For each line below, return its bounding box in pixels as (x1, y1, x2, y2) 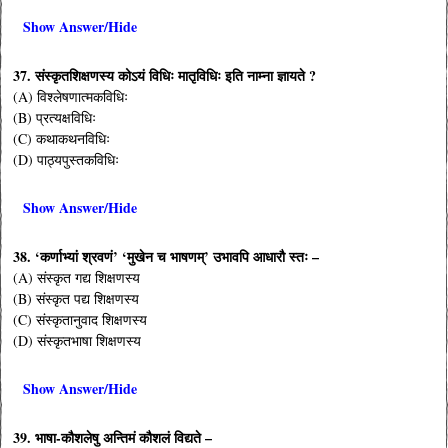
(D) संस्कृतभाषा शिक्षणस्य (13, 331, 142, 351)
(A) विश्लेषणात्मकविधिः (13, 87, 129, 107)
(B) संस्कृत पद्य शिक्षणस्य (13, 289, 140, 309)
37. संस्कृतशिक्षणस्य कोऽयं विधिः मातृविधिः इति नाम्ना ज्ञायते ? (13, 65, 317, 87)
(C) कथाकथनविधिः (13, 129, 111, 149)
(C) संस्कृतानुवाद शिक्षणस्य (13, 310, 148, 330)
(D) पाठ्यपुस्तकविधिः (13, 150, 120, 170)
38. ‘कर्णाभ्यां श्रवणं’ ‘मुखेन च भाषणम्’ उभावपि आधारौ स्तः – (13, 246, 320, 268)
